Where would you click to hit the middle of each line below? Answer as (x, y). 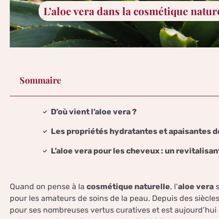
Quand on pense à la (48, 187)
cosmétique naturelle (128, 187)
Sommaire (40, 80)
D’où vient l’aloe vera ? (94, 112)
